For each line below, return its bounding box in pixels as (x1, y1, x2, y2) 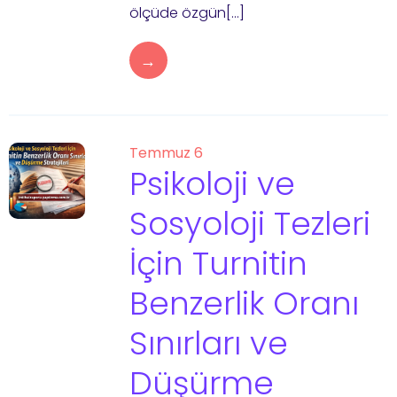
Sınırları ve (128, 321, 288, 366)
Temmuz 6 (128, 143, 203, 163)
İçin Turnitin (128, 241, 307, 286)
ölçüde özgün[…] (128, 3, 245, 23)
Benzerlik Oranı (128, 281, 359, 326)
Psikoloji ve (128, 161, 295, 206)
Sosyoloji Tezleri (128, 201, 370, 246)
